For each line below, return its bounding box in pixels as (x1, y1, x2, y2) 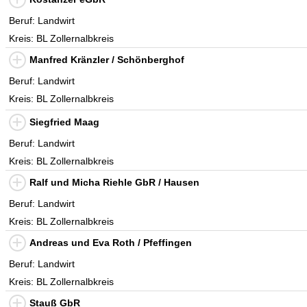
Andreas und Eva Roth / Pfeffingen (29, 237, 192, 248)
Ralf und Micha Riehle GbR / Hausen (29, 177, 199, 188)
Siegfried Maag (29, 116, 99, 127)
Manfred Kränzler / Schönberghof (29, 54, 184, 65)
